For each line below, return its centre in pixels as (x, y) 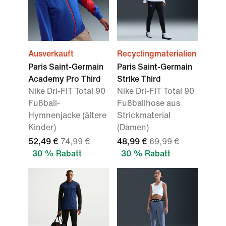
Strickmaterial (144, 115)
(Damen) (133, 127)
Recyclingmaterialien (157, 54)
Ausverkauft (51, 54)
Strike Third (139, 79)
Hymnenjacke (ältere (67, 115)
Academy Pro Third (65, 79)
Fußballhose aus (149, 103)
